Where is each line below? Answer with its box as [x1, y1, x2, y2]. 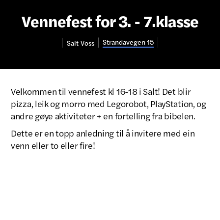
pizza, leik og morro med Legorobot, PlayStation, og [11, 97, 206, 110]
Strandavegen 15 [103, 37, 154, 47]
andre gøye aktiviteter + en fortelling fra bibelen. [11, 110, 195, 122]
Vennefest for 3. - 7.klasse [21, 9, 199, 31]
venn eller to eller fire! [11, 139, 95, 151]
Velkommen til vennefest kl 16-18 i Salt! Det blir [11, 85, 191, 97]
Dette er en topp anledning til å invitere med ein [11, 127, 195, 139]
